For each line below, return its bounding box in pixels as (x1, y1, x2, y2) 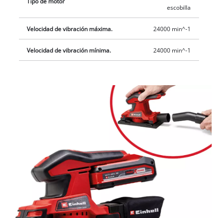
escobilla (166, 3, 191, 11)
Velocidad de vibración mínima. (27, 46, 111, 54)
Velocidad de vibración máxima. (27, 25, 113, 33)
